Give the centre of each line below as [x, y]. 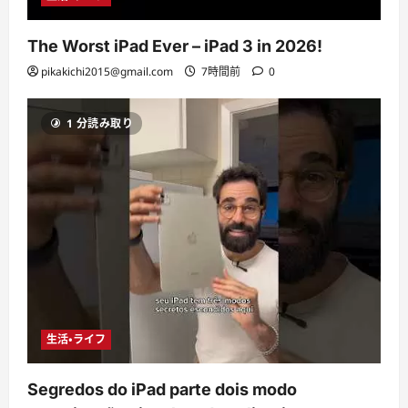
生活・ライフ [76, 339]
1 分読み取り [99, 123]
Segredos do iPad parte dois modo [162, 389]
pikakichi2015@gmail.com [107, 71]
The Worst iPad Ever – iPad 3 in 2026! [175, 46]
